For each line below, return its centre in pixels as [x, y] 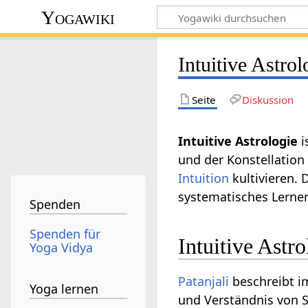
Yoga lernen [64, 289]
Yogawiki [78, 17]
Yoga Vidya [62, 247]
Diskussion [267, 99]
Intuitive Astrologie [238, 141]
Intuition [204, 178]
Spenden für [65, 233]
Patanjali [204, 282]
